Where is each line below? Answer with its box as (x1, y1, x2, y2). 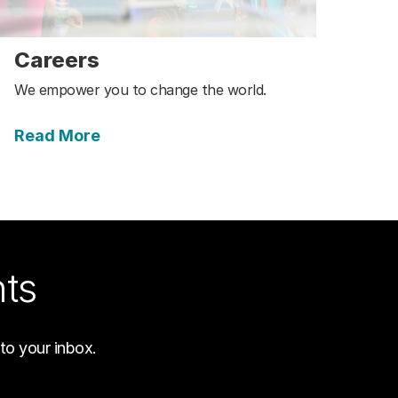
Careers (14, 47, 99, 74)
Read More (14, 126, 100, 146)
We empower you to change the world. (14, 81, 267, 99)
